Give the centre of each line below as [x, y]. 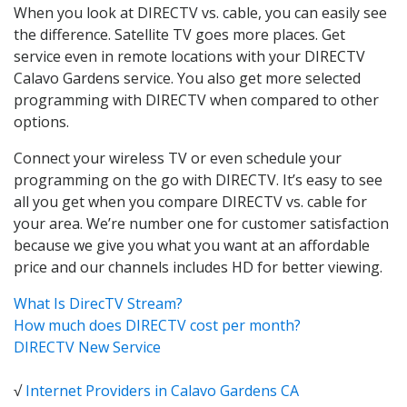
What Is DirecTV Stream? [98, 303]
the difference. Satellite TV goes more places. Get [179, 34]
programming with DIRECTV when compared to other [196, 99]
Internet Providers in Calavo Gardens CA [162, 390]
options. [41, 121]
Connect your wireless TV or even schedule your [178, 158]
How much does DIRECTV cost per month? [157, 325]
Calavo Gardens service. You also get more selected [187, 78]
